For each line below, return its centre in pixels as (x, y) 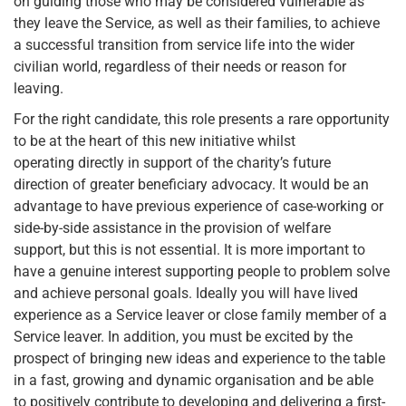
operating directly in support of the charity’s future (172, 162)
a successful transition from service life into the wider (184, 44)
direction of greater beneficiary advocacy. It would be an (191, 184)
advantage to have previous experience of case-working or (198, 206)
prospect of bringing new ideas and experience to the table (199, 358)
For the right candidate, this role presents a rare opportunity (202, 119)
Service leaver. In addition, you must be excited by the (183, 336)
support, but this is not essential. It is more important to (189, 249)
